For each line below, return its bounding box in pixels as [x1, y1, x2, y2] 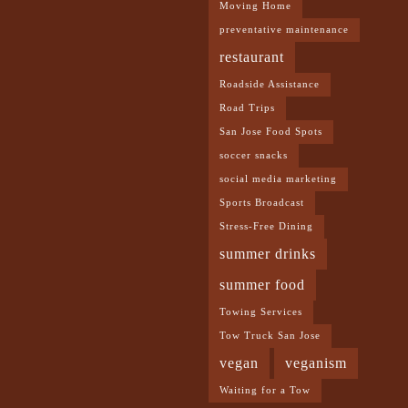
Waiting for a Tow [219, 384, 311, 395]
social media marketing [219, 173, 337, 184]
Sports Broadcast [219, 197, 304, 208]
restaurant [219, 48, 284, 66]
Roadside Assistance [219, 78, 320, 89]
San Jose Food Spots [219, 126, 322, 137]
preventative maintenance [219, 24, 349, 35]
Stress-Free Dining [219, 220, 313, 231]
